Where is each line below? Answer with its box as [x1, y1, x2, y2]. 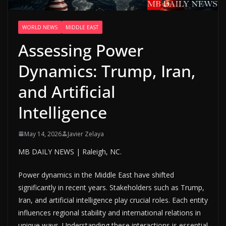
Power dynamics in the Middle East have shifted [18, 169, 174, 180]
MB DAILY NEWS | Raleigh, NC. [18, 146, 122, 156]
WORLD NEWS [22, 23, 58, 31]
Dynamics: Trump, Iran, [18, 60, 196, 82]
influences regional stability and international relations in [18, 207, 201, 217]
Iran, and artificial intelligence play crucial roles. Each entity [18, 195, 208, 205]
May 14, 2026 [24, 129, 62, 138]
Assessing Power [18, 39, 143, 61]
